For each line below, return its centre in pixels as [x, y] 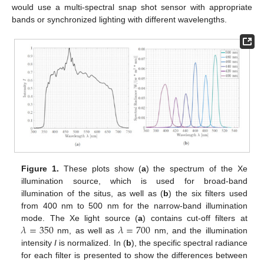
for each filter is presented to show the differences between [134, 255]
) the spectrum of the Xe [197, 168]
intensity [38, 242]
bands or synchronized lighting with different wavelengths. [119, 19]
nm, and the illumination [199, 230]
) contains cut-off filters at [195, 218]
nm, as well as [86, 230]
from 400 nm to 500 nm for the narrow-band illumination [134, 205]
